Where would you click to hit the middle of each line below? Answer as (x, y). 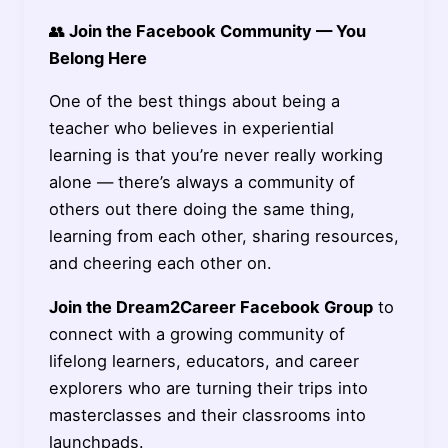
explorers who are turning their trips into (208, 387)
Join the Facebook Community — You (215, 30)
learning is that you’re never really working (215, 155)
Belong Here (97, 57)
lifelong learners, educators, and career (203, 360)
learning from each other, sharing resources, (223, 236)
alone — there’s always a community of (201, 182)
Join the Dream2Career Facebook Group (210, 306)
